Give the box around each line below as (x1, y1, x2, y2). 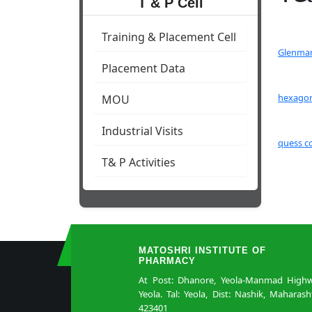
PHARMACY (139, 256, 196, 267)
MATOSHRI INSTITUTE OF (139, 245, 266, 256)
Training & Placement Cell (102, 29, 236, 45)
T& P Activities (102, 155, 175, 171)
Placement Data (102, 61, 185, 77)
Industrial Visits (102, 123, 183, 139)
